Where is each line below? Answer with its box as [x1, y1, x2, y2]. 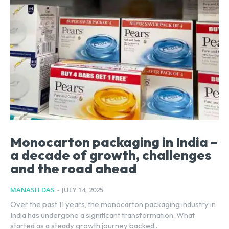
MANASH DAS [10, 185, 55, 194]
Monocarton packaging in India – [10, 133, 218, 150]
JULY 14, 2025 [62, 185, 103, 194]
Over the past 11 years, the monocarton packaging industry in [10, 199, 216, 209]
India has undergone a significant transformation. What [10, 210, 195, 220]
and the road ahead [10, 159, 136, 177]
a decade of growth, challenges [10, 146, 211, 164]
